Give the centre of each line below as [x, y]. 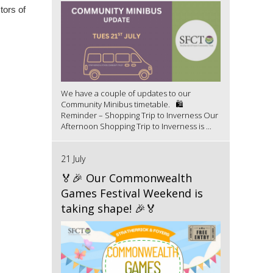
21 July [73, 158]
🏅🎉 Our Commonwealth [126, 178]
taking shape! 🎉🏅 [108, 208]
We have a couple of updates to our [126, 93]
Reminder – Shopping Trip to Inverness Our [139, 115]
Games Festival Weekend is [132, 193]
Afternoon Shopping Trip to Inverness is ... [136, 126]
